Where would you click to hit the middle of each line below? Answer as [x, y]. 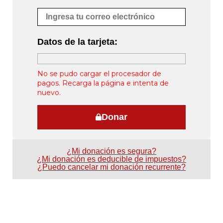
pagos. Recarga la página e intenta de [103, 83]
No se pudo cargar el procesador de [99, 73]
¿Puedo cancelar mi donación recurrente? [111, 167]
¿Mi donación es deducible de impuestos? [111, 159]
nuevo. [49, 92]
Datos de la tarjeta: [77, 42]
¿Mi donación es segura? [111, 151]
